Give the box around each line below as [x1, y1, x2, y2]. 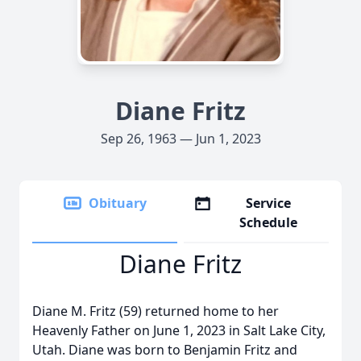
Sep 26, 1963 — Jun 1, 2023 [100, 130, 261, 147]
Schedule [239, 214, 298, 231]
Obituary [89, 194, 147, 212]
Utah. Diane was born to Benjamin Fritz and [32, 341, 297, 359]
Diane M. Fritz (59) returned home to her [32, 302, 279, 320]
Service [246, 194, 292, 212]
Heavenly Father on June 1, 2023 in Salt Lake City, [32, 322, 326, 339]
